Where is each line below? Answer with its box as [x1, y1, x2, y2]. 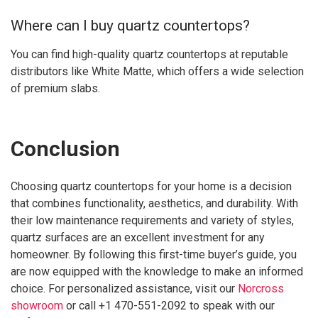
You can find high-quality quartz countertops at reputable [11, 48, 288, 62]
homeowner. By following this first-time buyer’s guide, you [11, 247, 297, 261]
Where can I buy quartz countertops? [11, 16, 250, 34]
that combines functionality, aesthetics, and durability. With [11, 196, 298, 210]
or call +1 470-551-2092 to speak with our [63, 298, 275, 312]
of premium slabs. [11, 82, 100, 96]
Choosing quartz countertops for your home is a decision [11, 179, 292, 193]
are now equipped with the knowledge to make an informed [11, 264, 303, 278]
